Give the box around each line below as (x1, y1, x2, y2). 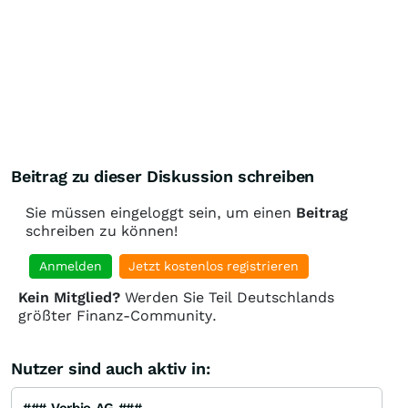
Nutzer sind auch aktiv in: (11, 359, 210, 378)
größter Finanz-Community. (18, 307, 217, 325)
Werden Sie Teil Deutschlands (120, 289, 334, 307)
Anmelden (38, 259, 102, 274)
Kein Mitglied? (18, 289, 120, 307)
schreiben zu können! (25, 222, 178, 240)
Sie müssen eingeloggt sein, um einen (25, 204, 296, 222)
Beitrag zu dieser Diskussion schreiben (11, 167, 315, 186)
